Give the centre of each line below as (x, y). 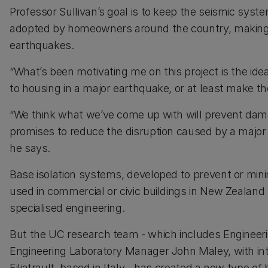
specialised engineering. (67, 208)
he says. (30, 148)
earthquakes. (43, 45)
